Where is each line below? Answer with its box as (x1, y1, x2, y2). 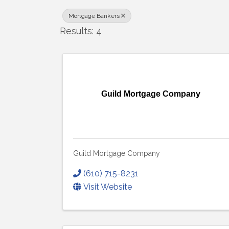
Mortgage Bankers (68, 12, 120, 19)
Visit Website (83, 182, 132, 192)
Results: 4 (60, 26, 102, 36)
